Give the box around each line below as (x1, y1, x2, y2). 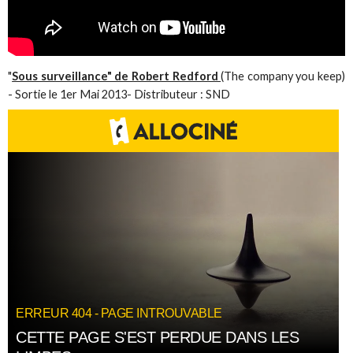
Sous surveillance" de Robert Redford (12, 69, 221, 83)
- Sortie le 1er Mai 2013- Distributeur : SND (8, 87, 231, 101)
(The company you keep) (221, 69, 345, 83)
